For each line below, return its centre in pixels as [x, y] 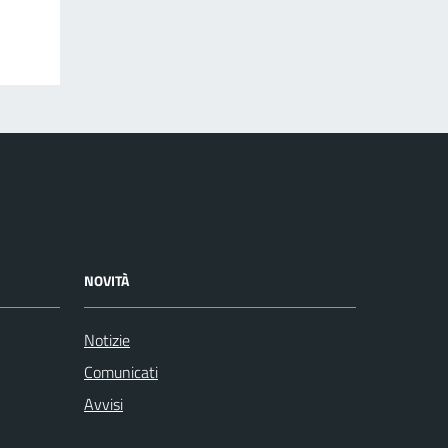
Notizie [107, 339]
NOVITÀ [106, 280]
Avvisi [103, 403]
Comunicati [121, 371]
